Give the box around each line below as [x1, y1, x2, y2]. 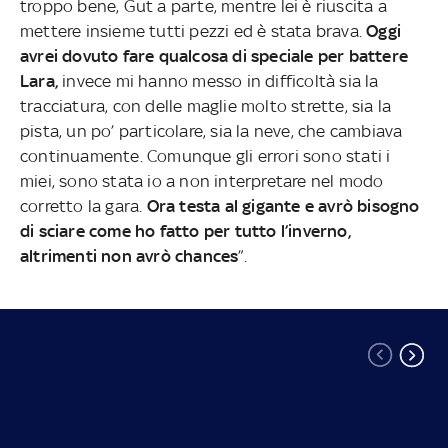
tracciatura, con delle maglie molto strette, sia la [19, 95, 392, 116]
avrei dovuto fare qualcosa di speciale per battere [19, 45, 408, 66]
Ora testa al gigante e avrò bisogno [146, 195, 420, 216]
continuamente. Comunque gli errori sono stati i [19, 145, 391, 166]
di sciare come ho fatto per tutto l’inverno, [19, 220, 351, 241]
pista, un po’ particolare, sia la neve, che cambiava [19, 120, 403, 141]
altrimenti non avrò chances [19, 245, 239, 266]
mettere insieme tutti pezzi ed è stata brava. [19, 20, 367, 41]
